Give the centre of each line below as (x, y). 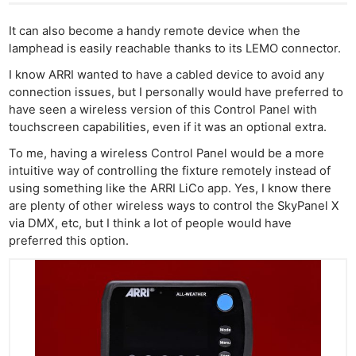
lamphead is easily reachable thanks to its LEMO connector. (175, 49)
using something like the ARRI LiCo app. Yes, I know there (170, 189)
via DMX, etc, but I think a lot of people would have (151, 224)
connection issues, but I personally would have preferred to (176, 93)
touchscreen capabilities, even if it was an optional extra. (168, 128)
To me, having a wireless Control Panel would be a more (167, 154)
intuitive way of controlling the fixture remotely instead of (170, 171)
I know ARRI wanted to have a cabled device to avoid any (167, 75)
